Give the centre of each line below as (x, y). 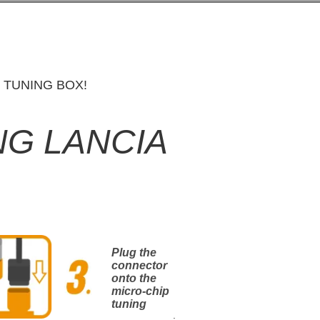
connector (139, 265)
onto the (134, 278)
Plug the (134, 252)
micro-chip (140, 291)
